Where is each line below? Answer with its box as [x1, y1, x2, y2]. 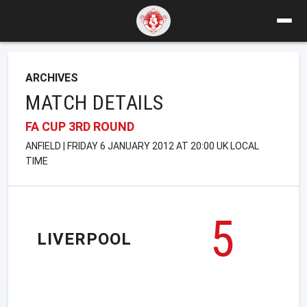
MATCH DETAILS [25, 90, 164, 114]
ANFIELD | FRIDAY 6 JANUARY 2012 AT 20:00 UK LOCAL [25, 140, 259, 151]
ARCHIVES [25, 71, 78, 84]
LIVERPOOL [37, 230, 132, 249]
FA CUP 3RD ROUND [25, 119, 134, 134]
